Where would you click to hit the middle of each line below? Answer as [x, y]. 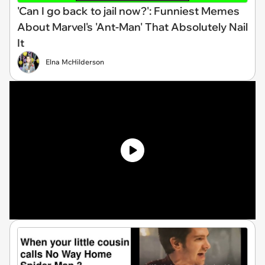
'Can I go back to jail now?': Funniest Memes [128, 11]
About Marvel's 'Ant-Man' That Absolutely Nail [132, 27]
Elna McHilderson [75, 62]
